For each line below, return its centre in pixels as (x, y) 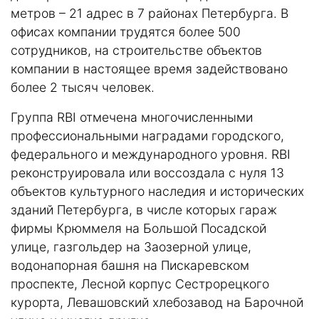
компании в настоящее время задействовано (149, 68)
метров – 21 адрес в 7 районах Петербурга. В (150, 13)
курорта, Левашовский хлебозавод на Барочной (157, 302)
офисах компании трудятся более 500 (126, 31)
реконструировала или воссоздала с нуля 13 (147, 172)
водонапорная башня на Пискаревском (130, 265)
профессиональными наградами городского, (147, 135)
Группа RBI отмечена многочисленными (132, 117)
